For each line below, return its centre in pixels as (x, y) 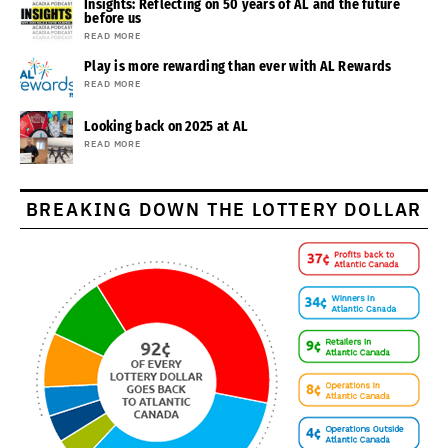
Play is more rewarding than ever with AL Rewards (238, 66)
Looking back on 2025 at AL (166, 126)
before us (113, 18)
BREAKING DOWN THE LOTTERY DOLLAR (224, 209)
